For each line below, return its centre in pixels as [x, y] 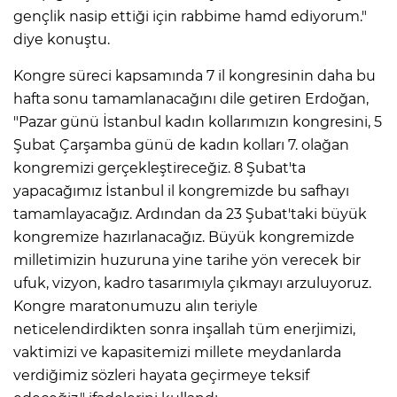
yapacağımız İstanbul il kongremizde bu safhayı [181, 191]
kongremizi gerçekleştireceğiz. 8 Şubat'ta [160, 168]
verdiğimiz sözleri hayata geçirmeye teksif [161, 376]
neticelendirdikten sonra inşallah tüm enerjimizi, [184, 330]
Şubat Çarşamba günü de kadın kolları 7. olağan [181, 145]
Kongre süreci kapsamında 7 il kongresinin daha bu [195, 76]
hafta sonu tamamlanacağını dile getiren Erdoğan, [191, 99]
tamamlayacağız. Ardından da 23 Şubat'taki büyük [190, 214]
